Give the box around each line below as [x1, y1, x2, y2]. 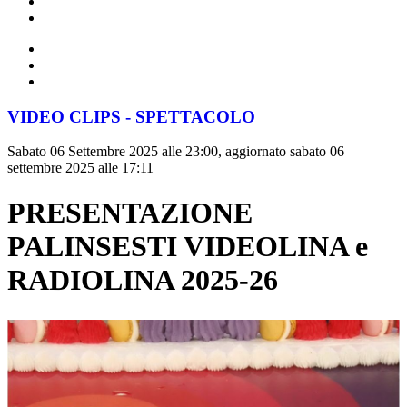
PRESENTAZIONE [7, 195, 253, 229]
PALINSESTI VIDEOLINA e [7, 229, 368, 263]
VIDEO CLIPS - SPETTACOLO [7, 106, 255, 126]
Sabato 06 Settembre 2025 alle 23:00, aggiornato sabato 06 [7, 144, 344, 160]
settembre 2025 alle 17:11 [7, 160, 154, 176]
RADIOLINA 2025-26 [7, 263, 278, 296]
